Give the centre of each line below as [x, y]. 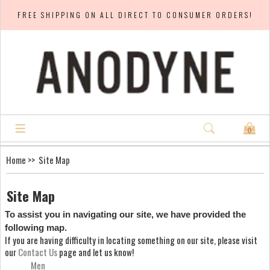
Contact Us [39, 252]
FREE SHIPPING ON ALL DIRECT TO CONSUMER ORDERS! [135, 15]
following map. [36, 227]
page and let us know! [96, 252]
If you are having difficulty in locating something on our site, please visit [131, 240]
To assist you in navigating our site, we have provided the [125, 214]
